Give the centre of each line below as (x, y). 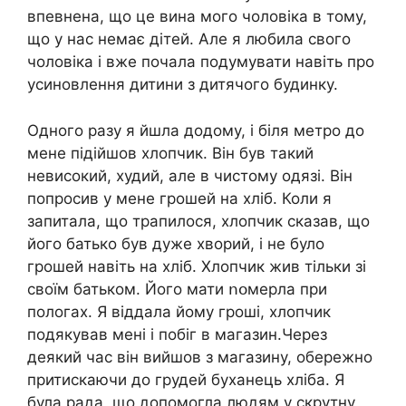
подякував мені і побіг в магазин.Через (177, 334)
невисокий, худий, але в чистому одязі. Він (190, 175)
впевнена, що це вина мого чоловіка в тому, (197, 17)
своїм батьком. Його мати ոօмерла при (177, 289)
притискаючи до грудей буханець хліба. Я (186, 379)
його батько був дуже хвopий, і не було (176, 243)
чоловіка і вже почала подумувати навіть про (201, 62)
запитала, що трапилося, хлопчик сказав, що (198, 221)
